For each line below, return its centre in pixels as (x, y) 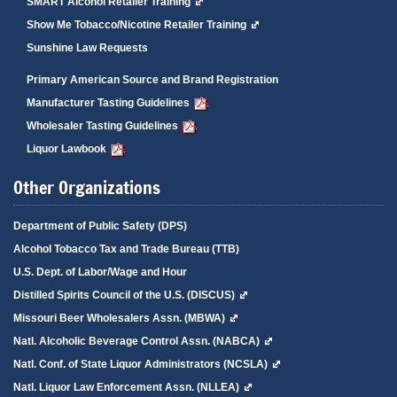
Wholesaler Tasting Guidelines (102, 125)
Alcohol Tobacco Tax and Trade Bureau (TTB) (126, 249)
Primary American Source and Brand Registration (152, 79)
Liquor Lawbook (66, 148)
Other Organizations (87, 187)
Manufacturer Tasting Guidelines (108, 102)
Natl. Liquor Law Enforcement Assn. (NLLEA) (126, 387)
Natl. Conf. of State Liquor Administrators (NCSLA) (140, 364)
